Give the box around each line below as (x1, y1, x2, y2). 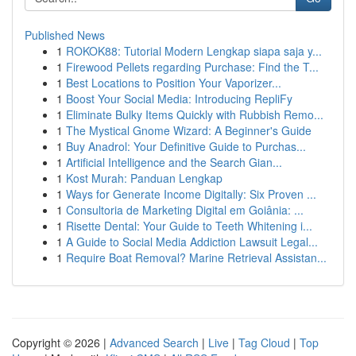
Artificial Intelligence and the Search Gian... (66, 154, 282, 170)
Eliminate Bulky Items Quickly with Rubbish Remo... (66, 106, 323, 122)
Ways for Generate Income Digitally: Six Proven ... (66, 186, 316, 202)
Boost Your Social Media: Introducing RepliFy (66, 91, 292, 106)
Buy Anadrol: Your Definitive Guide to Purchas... (66, 138, 306, 154)
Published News (25, 27, 105, 43)
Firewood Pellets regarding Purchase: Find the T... (66, 59, 319, 75)
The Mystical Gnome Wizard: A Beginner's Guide (66, 122, 311, 138)
